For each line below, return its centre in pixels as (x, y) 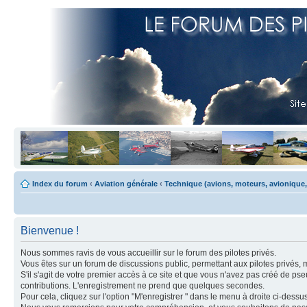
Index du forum (60, 184)
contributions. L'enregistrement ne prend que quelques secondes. (143, 286)
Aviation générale (126, 184)
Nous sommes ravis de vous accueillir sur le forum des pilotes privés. (148, 253)
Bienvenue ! (50, 231)
